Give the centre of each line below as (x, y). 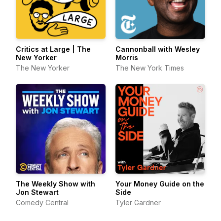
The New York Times (150, 68)
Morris (127, 57)
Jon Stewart (37, 192)
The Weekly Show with (55, 184)
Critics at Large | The (53, 49)
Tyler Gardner (138, 203)
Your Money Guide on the (160, 184)
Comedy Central (42, 203)
